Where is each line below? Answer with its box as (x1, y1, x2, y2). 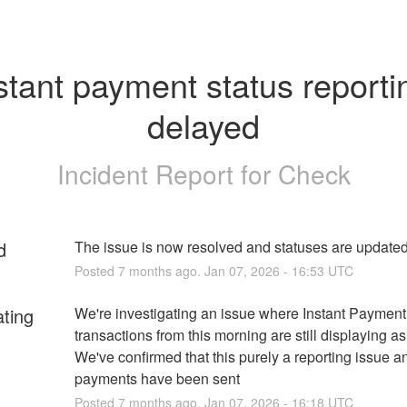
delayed (147, 102, 260, 148)
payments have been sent (74, 367, 240, 389)
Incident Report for (56, 154, 278, 192)
